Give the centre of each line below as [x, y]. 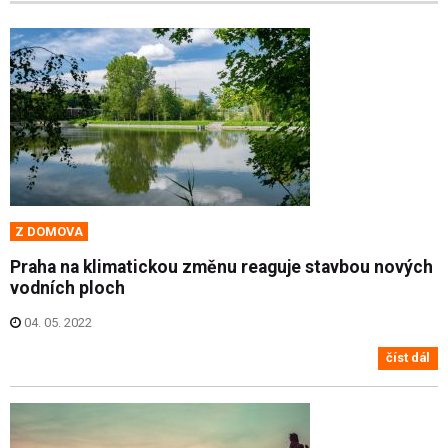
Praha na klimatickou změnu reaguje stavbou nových [221, 266]
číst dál [408, 358]
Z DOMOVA [49, 231]
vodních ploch [67, 287]
